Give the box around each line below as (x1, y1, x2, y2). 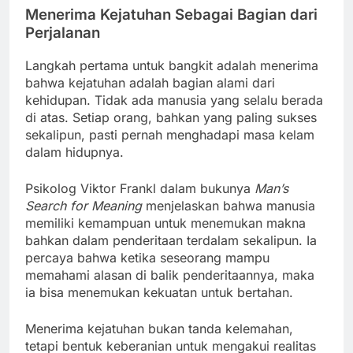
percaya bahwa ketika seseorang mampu (25, 249, 269, 266)
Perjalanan (25, 23, 100, 42)
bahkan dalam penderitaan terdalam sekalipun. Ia (25, 232, 317, 248)
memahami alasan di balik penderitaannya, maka (25, 266, 314, 283)
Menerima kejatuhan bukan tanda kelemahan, (25, 320, 293, 336)
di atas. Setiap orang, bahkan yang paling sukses (25, 109, 317, 125)
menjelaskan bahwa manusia (142, 197, 315, 214)
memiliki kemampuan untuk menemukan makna (25, 214, 306, 231)
